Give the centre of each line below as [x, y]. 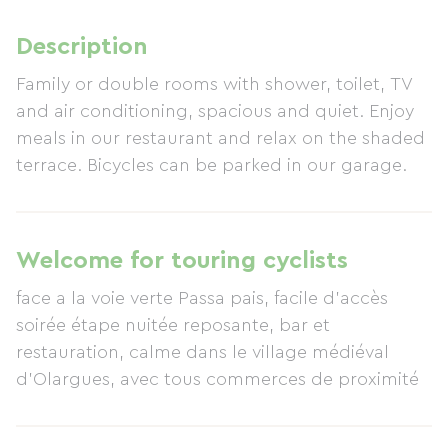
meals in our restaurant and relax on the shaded [220, 138]
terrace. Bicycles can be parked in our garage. [211, 165]
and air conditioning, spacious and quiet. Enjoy [215, 111]
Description [82, 47]
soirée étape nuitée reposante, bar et [147, 325]
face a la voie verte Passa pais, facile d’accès [202, 298]
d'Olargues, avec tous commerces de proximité [217, 379]
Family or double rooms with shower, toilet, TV [214, 84]
